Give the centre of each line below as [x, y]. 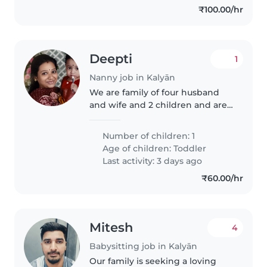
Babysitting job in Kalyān [144, 246]
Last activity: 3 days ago [151, 161]
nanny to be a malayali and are [156, 130]
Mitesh [111, 227]
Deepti [111, 59]
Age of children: [137, 148]
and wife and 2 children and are [159, 105]
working [108, 142]
